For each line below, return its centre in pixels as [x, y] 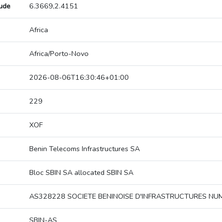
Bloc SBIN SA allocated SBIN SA [81, 173]
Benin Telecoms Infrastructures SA [84, 149]
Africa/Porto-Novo [59, 54]
